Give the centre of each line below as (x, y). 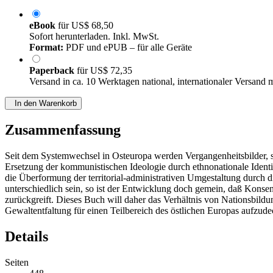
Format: (46, 48)
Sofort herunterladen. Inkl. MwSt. (94, 37)
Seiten (17, 263)
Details (27, 237)
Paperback (53, 71)
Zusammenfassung (63, 130)
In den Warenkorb (43, 104)
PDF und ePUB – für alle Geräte (128, 48)
